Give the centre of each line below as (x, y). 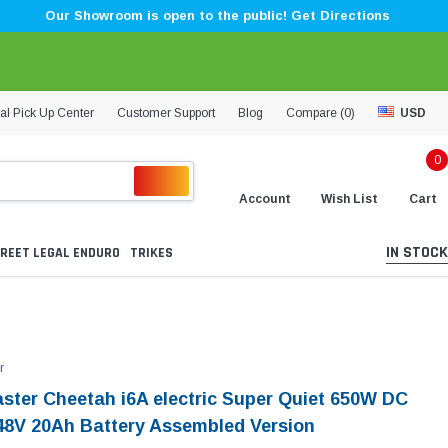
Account (265, 198)
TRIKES (151, 253)
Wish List (349, 198)
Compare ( (315, 112)
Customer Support (166, 112)
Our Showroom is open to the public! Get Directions (217, 15)
